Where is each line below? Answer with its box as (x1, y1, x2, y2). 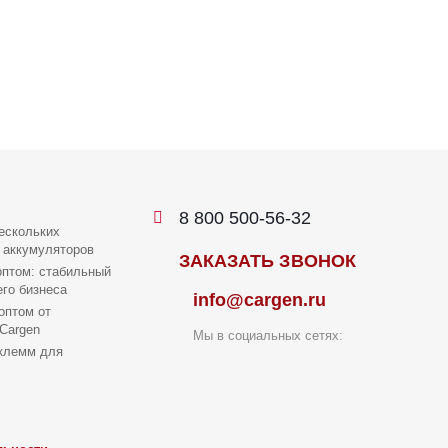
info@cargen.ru (193, 290, 326, 310)
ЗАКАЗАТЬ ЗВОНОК (178, 251, 356, 271)
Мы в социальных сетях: (193, 328, 343, 343)
